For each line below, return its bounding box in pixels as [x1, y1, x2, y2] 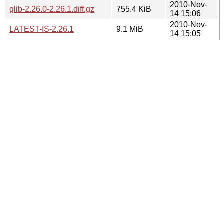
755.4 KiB [116, 4, 151, 13]
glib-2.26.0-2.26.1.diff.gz [9, 4, 94, 13]
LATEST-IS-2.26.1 [9, 24, 74, 33]
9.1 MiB [116, 24, 143, 33]
